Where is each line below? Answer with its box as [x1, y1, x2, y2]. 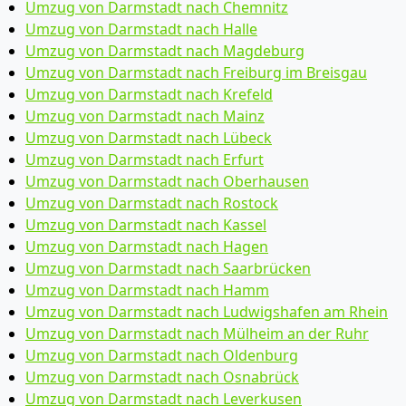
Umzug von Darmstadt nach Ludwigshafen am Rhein [25, 302, 388, 322]
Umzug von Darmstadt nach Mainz [25, 106, 265, 126]
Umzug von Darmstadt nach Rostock [25, 193, 278, 213]
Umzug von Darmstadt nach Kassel [25, 215, 266, 235]
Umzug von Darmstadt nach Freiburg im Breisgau [25, 63, 367, 82]
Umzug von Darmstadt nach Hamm [25, 280, 269, 300]
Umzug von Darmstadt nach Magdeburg [25, 41, 304, 61]
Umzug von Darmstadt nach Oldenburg [25, 345, 298, 365]
